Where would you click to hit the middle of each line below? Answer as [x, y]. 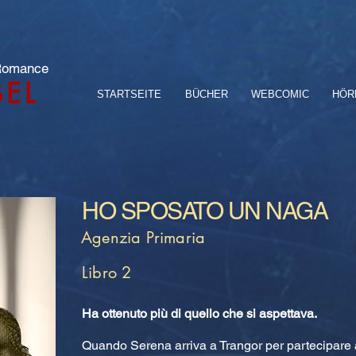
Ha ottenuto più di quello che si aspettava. [199, 313]
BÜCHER [207, 94]
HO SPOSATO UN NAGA [205, 211]
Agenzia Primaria [143, 238]
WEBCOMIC [280, 94]
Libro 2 [107, 273]
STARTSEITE [129, 94]
